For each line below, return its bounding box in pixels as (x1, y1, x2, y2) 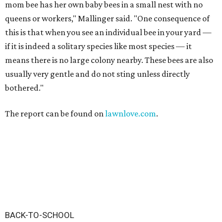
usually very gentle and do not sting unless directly (5, 69, 190, 79)
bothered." (5, 83, 44, 93)
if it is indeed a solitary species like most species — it (5, 41, 192, 51)
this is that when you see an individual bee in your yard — (5, 27, 212, 37)
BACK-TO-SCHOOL (5, 210, 74, 220)
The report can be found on (5, 109, 105, 118)
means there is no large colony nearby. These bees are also (5, 55, 213, 65)
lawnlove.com (105, 109, 156, 118)
